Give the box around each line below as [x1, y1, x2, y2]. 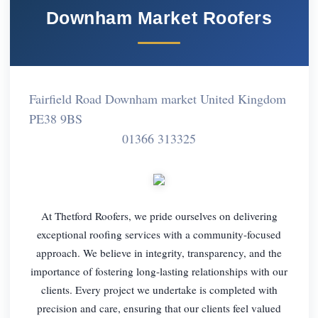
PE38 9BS [28, 109, 82, 127]
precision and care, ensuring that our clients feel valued [37, 300, 281, 315]
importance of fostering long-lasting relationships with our [31, 263, 287, 278]
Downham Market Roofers [45, 7, 273, 28]
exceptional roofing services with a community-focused [37, 226, 281, 241]
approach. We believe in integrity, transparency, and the [36, 245, 282, 260]
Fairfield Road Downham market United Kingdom [28, 89, 286, 107]
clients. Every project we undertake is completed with [40, 282, 278, 297]
